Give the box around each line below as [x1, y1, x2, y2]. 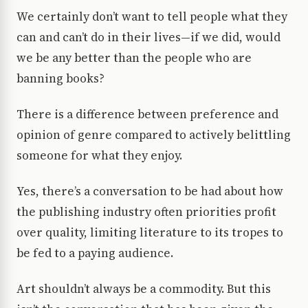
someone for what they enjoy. [16, 147, 182, 164]
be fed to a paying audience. [16, 245, 173, 262]
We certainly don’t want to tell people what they [16, 8, 287, 25]
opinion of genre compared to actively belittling [16, 126, 291, 144]
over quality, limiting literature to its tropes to [16, 224, 283, 241]
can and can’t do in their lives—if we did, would [16, 29, 280, 46]
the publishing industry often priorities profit [16, 203, 276, 221]
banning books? [16, 70, 104, 87]
